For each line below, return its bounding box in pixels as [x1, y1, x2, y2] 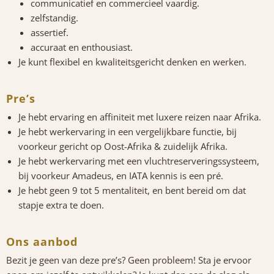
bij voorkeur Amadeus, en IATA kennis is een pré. [18, 169, 223, 182]
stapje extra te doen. [18, 199, 104, 212]
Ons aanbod [6, 234, 78, 250]
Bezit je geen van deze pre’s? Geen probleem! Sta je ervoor [6, 254, 251, 267]
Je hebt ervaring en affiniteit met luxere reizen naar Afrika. [18, 111, 261, 124]
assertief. [31, 26, 68, 39]
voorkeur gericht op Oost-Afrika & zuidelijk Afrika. [18, 140, 228, 153]
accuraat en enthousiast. [31, 41, 133, 54]
